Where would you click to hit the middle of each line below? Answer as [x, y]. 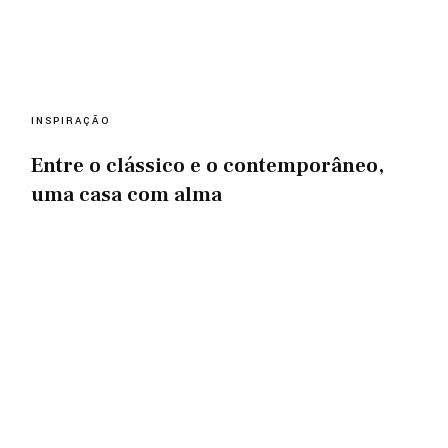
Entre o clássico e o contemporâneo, [208, 165]
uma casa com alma [127, 194]
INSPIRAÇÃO [71, 120]
